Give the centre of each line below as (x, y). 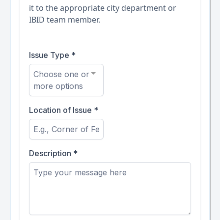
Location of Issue (61, 110)
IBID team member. (65, 20)
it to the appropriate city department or (103, 8)
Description (51, 153)
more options (58, 86)
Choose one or (61, 74)
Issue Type (50, 55)
